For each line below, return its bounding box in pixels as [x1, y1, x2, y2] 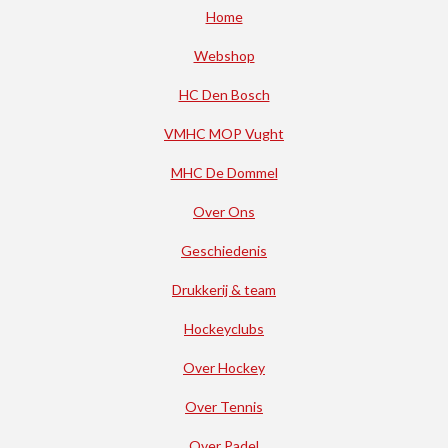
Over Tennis [185, 398, 263, 415]
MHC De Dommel [170, 164, 278, 181]
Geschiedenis [181, 242, 267, 259]
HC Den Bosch [178, 86, 270, 103]
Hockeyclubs [184, 320, 264, 337]
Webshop [193, 47, 255, 64]
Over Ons [193, 203, 255, 220]
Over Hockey [183, 359, 265, 376]
